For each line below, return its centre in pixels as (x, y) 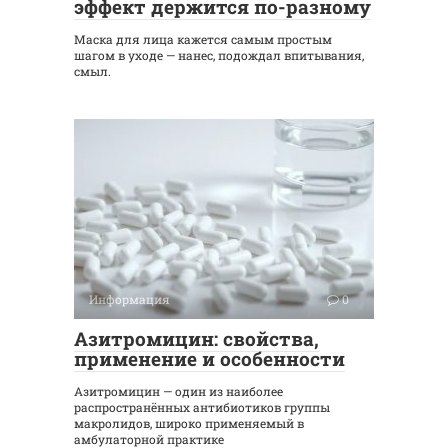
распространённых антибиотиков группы (202, 406)
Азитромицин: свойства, (196, 338)
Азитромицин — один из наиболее (178, 390)
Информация (129, 298)
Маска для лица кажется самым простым (203, 38)
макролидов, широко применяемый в (189, 422)
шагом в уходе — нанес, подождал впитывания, (219, 54)
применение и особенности (209, 358)
